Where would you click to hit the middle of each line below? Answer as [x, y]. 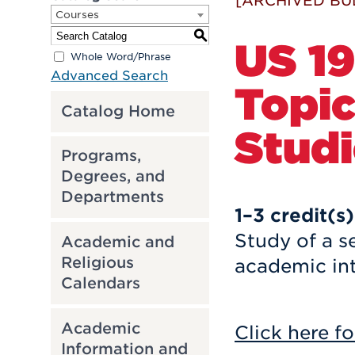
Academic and [117, 242]
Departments [112, 197]
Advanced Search [109, 76]
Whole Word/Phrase [121, 56]
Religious [97, 262]
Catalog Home [118, 111]
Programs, [101, 156]
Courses [77, 15]
